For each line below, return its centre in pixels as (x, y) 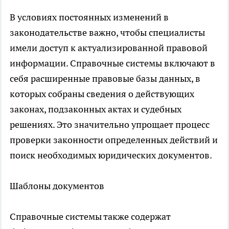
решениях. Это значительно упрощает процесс (110, 124)
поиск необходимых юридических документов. (111, 155)
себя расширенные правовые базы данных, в (105, 78)
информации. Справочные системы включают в (112, 63)
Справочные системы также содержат (90, 216)
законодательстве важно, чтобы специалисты (107, 32)
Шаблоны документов (57, 186)
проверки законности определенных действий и (114, 140)
